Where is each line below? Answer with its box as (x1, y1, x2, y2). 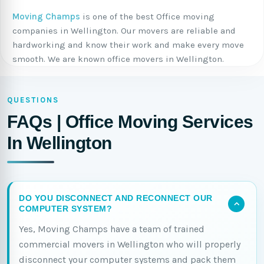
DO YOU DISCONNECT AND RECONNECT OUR (19, 193, 213, 203)
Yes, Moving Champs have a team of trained (19, 223, 204, 235)
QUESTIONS (7, 95, 59, 104)
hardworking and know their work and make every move (12, 39, 244, 50)
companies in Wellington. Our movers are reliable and (12, 25, 236, 36)
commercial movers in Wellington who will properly (19, 238, 240, 250)
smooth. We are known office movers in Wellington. (12, 53, 224, 64)
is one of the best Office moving (80, 11, 214, 22)
